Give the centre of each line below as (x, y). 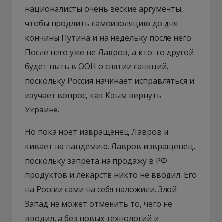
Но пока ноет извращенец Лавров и (97, 132)
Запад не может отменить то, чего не (99, 203)
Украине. (42, 109)
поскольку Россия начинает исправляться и (110, 81)
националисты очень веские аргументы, (104, 9)
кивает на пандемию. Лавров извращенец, (110, 146)
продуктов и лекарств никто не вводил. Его (111, 175)
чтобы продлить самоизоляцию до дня (101, 23)
